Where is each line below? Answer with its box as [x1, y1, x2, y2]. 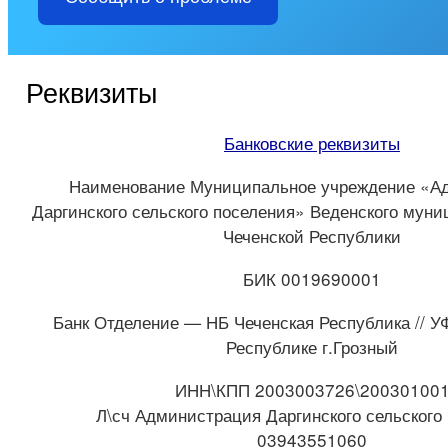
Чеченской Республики [223, 223, 401, 248]
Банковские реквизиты [224, 130, 400, 155]
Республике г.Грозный [226, 334, 398, 359]
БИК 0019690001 [243, 266, 381, 291]
